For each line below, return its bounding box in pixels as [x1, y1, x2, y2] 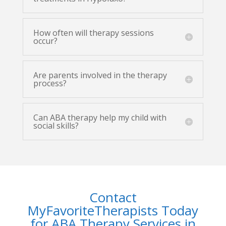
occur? [33, 35, 58, 46]
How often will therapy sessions [33, 27, 154, 38]
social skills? [33, 120, 79, 131]
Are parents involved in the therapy [33, 69, 167, 81]
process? [33, 77, 67, 89]
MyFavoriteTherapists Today [27, 201, 199, 219]
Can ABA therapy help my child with [33, 111, 166, 123]
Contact [89, 188, 137, 206]
